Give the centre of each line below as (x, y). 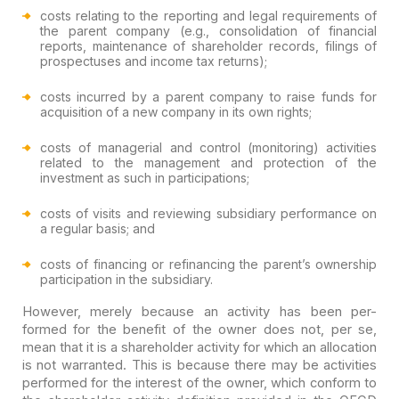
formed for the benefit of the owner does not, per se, (199, 329)
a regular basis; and (97, 228)
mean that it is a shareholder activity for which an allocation (199, 347)
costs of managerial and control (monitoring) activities (208, 147)
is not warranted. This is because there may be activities (199, 365)
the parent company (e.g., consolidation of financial (208, 30)
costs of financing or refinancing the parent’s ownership (208, 264)
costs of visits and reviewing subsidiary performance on (208, 213)
